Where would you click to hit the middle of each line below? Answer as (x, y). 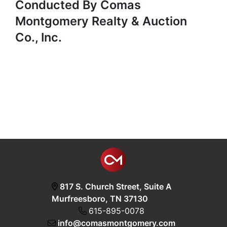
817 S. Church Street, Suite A (116, 187)
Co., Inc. (39, 37)
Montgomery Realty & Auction (101, 21)
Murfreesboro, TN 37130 (100, 199)
